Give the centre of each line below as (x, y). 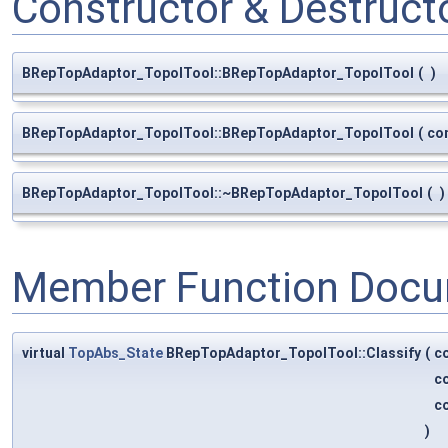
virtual (45, 352)
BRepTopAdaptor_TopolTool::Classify (292, 352)
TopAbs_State (115, 352)
